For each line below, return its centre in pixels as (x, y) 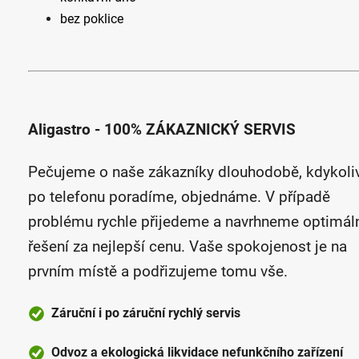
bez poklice (92, 18)
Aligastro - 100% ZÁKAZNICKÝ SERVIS (162, 129)
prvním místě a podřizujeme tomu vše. (160, 271)
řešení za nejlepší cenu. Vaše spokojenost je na (188, 246)
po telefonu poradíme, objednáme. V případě (179, 197)
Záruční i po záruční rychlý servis (143, 313)
